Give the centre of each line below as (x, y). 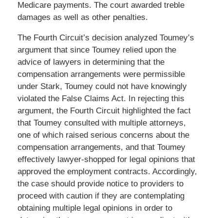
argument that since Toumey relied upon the (97, 50)
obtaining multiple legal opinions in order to (95, 208)
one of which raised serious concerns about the (103, 135)
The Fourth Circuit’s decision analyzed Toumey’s (106, 38)
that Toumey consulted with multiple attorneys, (101, 123)
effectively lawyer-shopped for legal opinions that (106, 160)
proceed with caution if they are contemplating (101, 196)
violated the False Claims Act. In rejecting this (101, 99)
